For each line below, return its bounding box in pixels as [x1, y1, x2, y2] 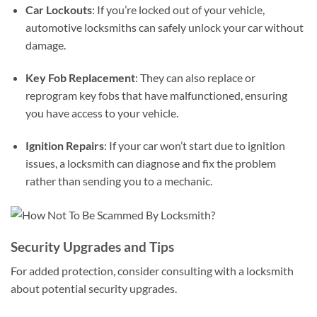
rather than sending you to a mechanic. [25, 173, 212, 188]
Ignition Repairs [25, 138, 104, 152]
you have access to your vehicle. [25, 105, 178, 120]
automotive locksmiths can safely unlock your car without [25, 20, 304, 34]
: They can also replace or [134, 70, 255, 84]
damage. [25, 38, 66, 52]
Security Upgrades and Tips [11, 238, 174, 255]
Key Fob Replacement [25, 70, 135, 84]
